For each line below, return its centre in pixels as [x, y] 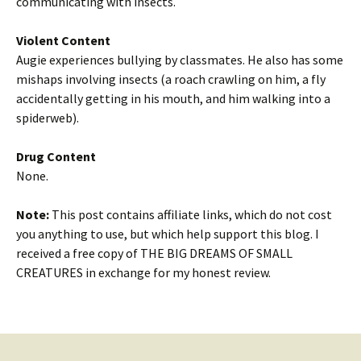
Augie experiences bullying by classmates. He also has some [180, 60]
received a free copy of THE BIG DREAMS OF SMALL [154, 253]
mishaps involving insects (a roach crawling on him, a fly [171, 79]
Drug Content [56, 156]
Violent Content [63, 40]
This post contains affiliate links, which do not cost [191, 214]
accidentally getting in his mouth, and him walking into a [173, 98]
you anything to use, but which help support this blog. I [168, 234]
